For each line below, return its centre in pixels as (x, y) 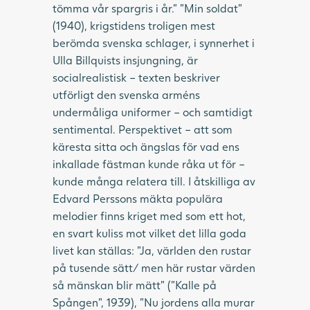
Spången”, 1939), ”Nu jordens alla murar (154, 302)
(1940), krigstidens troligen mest (134, 25)
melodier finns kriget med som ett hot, (149, 215)
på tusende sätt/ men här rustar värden (154, 267)
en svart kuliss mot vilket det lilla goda (149, 232)
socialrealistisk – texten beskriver (136, 77)
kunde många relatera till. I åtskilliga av (154, 181)
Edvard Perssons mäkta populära (138, 198)
